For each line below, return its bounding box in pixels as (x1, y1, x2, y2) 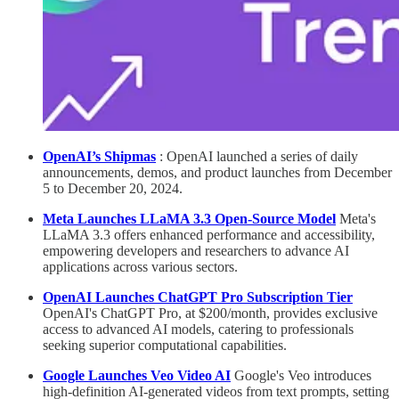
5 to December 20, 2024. (43, 181, 183, 197)
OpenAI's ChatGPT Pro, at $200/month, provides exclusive (43, 305, 378, 322)
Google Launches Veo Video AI (43, 368, 231, 384)
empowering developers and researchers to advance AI (43, 243, 349, 259)
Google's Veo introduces (231, 368, 371, 384)
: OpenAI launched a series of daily (156, 149, 358, 165)
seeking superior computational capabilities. (43, 338, 287, 354)
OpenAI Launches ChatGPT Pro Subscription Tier (43, 289, 353, 305)
